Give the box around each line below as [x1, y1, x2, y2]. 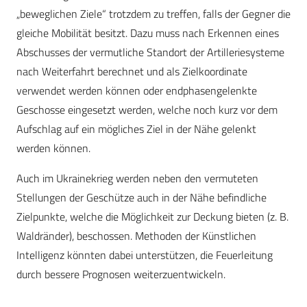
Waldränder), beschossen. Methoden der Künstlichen [16, 227, 256, 244]
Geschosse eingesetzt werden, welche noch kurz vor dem [16, 101, 278, 118]
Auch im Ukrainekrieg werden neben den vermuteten [16, 169, 258, 186]
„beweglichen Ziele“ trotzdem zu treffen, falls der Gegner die [16, 5, 291, 22]
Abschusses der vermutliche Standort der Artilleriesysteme [16, 43, 284, 60]
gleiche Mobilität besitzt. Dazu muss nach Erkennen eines [16, 24, 279, 41]
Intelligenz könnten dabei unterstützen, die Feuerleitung [16, 246, 273, 263]
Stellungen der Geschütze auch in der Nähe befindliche [16, 188, 267, 206]
